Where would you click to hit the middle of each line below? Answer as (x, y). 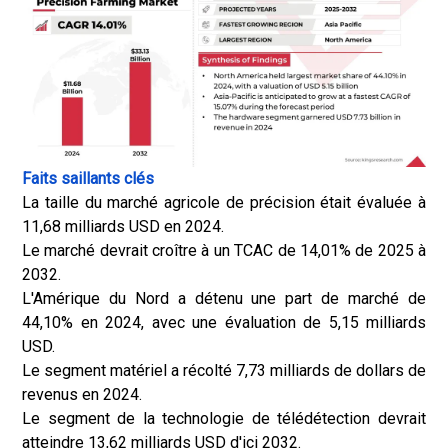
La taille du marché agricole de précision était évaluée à (224, 202)
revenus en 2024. (82, 394)
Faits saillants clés (88, 178)
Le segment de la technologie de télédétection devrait (224, 418)
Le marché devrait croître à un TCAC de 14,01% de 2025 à (224, 250)
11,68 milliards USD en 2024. (123, 226)
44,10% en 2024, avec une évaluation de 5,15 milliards (224, 322)
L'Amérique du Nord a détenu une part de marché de (224, 298)
